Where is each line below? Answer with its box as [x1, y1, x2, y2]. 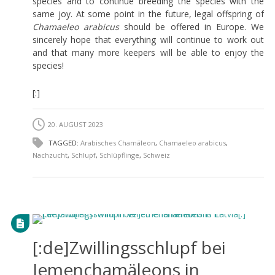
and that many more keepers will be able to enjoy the [32, 46, 265, 58]
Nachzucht [32, 150, 68, 160]
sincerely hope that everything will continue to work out [32, 33, 265, 45]
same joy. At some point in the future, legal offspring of [32, 7, 265, 20]
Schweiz [142, 150, 170, 160]
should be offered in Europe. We [119, 20, 265, 33]
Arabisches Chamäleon [80, 137, 155, 147]
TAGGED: [46, 137, 80, 147]
